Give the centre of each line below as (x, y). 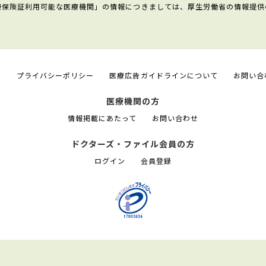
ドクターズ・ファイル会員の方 (133, 143)
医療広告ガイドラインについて (164, 75)
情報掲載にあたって (102, 118)
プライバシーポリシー (55, 75)
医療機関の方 (133, 101)
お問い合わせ (175, 118)
